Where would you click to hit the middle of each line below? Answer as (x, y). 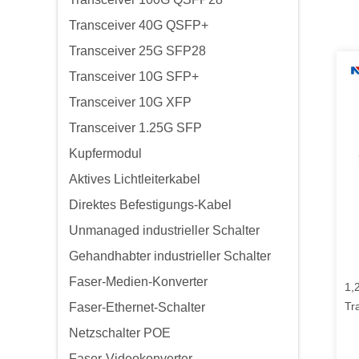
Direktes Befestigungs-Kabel (150, 205)
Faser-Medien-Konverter (138, 282)
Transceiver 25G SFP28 (137, 51)
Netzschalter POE (120, 333)
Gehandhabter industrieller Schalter (170, 256)
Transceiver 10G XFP (130, 102)
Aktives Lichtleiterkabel (135, 179)
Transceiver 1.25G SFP (135, 128)
